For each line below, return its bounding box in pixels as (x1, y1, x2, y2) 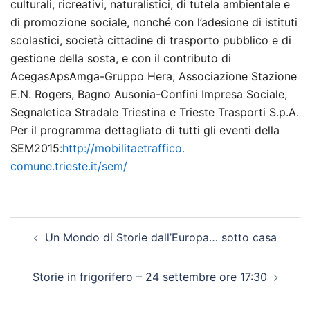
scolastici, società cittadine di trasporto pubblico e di (10, 33, 291, 48)
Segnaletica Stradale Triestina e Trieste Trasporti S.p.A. (10, 105, 299, 120)
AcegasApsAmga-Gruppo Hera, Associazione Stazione (10, 69, 297, 84)
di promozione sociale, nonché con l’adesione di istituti (10, 15, 298, 30)
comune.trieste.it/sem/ (10, 159, 127, 174)
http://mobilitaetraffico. (62, 141, 185, 156)
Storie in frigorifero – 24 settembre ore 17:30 (32, 269, 267, 284)
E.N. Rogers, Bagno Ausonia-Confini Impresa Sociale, (10, 87, 287, 102)
